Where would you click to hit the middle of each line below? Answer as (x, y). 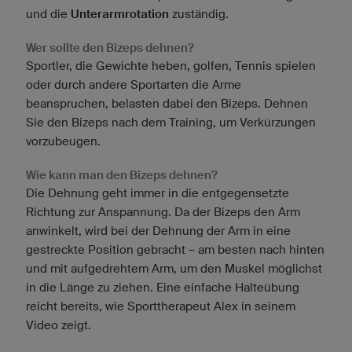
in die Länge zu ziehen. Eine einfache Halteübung (163, 288)
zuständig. (199, 14)
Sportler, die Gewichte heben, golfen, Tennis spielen (171, 66)
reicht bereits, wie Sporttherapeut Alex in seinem (161, 306)
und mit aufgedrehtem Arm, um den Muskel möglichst (174, 269)
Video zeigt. (59, 325)
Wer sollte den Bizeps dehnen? (110, 48)
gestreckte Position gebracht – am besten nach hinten (175, 250)
